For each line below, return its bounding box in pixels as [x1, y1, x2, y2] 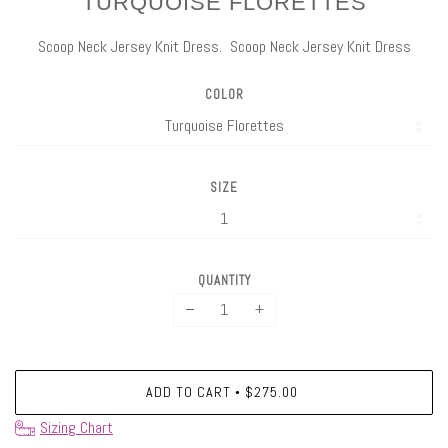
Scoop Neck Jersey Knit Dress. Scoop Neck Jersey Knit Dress [37, 36, 411, 58]
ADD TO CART [146, 383, 231, 402]
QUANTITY [197, 271, 251, 289]
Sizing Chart [40, 417, 113, 439]
